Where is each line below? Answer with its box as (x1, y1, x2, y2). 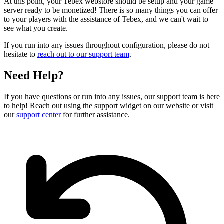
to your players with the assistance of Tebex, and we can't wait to (4, 15, 208, 24)
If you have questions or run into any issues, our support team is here (4, 92, 220, 101)
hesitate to (4, 50, 37, 59)
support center (16, 110, 61, 119)
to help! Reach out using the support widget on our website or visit (4, 101, 213, 110)
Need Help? (4, 68, 64, 82)
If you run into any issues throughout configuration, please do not (4, 41, 209, 50)
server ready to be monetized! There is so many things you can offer (4, 6, 218, 15)
